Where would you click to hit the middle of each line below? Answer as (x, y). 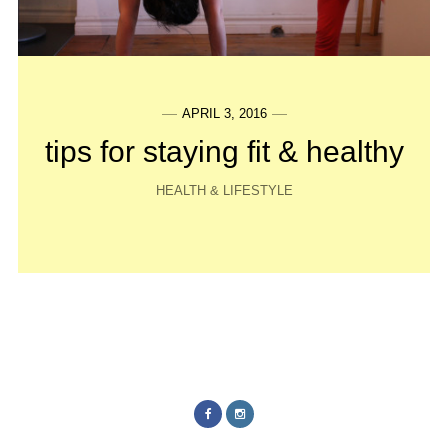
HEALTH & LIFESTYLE (224, 190)
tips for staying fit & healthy (224, 151)
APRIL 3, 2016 (224, 113)
